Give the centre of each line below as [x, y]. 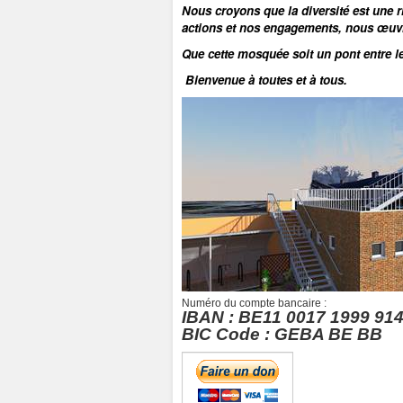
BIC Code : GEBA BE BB [282, 334]
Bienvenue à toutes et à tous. [266, 80]
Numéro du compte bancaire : [255, 303]
